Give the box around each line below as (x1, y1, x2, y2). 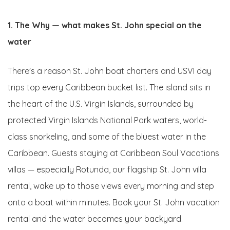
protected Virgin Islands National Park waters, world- (8, 114, 207, 125)
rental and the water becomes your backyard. (8, 213, 183, 224)
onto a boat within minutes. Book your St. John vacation (8, 197, 220, 207)
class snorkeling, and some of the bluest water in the (8, 131, 206, 142)
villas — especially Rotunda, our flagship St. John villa (8, 164, 206, 175)
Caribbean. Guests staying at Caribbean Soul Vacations (8, 147, 219, 158)
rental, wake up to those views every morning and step (8, 180, 214, 191)
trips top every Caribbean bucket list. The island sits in (8, 82, 210, 92)
